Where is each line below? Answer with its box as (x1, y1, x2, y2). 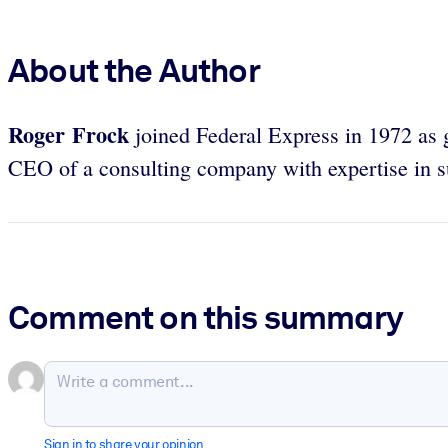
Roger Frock (8, 117, 129, 151)
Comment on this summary (8, 297, 403, 338)
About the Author (8, 50, 260, 90)
